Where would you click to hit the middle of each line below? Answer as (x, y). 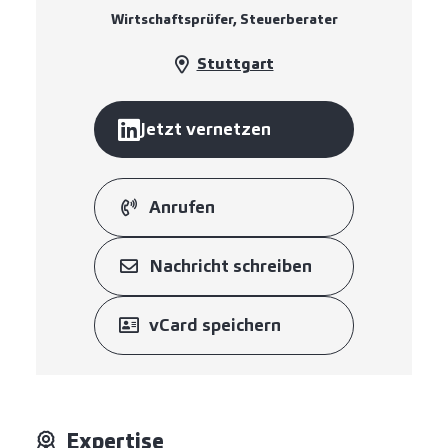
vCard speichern (215, 324)
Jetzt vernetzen (205, 128)
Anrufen (182, 206)
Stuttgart (235, 64)
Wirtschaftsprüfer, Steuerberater (224, 19)
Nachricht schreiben (230, 265)
